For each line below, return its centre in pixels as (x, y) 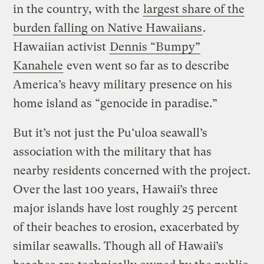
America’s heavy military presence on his (123, 85)
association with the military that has (113, 152)
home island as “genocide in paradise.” (115, 104)
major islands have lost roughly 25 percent (126, 209)
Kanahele (38, 66)
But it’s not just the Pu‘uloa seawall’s (110, 133)
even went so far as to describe (147, 66)
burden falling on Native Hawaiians (108, 28)
